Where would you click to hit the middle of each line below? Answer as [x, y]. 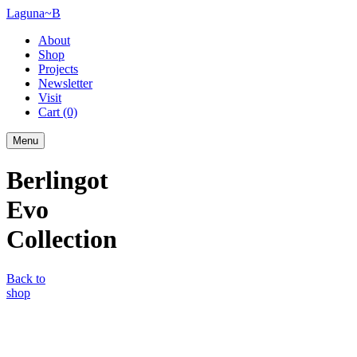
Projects [58, 69]
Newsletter [65, 83]
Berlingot [57, 180]
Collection [62, 239]
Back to [26, 278]
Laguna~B [33, 13]
